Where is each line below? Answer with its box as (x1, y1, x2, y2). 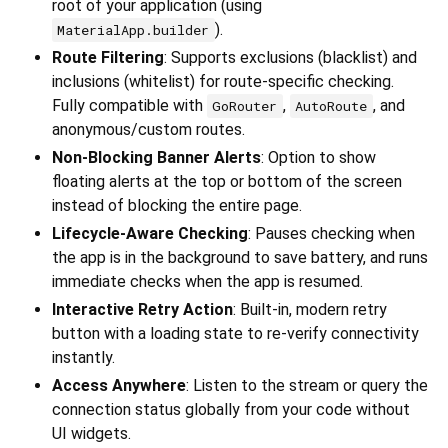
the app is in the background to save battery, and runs (52, 248, 428, 268)
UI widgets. (52, 424, 131, 444)
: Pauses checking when (248, 224, 415, 244)
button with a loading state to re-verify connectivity (52, 324, 419, 344)
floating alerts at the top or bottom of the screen (52, 172, 402, 192)
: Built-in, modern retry (233, 300, 387, 320)
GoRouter (212, 97, 278, 116)
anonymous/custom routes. (52, 120, 245, 140)
